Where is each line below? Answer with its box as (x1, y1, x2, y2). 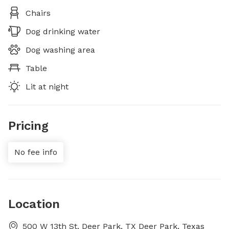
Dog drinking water (26, 27, 100, 36)
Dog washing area (26, 45, 95, 55)
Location (8, 197, 60, 211)
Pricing (8, 119, 49, 133)
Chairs (26, 8, 51, 18)
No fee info (14, 147, 57, 157)
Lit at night (26, 82, 68, 91)
